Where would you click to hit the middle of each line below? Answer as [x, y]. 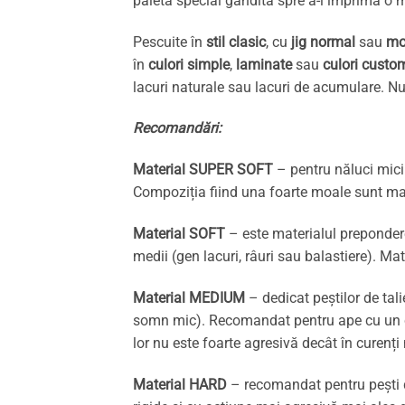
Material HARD [180, 384]
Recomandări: [177, 128]
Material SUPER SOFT [203, 170]
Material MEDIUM [189, 297]
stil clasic [236, 42]
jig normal [321, 42]
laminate [262, 64]
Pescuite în [170, 42]
